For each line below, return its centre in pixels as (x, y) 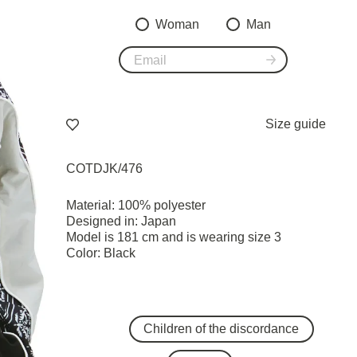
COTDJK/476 (104, 169)
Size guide (296, 124)
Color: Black (100, 253)
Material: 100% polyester (135, 205)
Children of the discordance (221, 329)
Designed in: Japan (121, 221)
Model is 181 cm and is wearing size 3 (173, 237)
